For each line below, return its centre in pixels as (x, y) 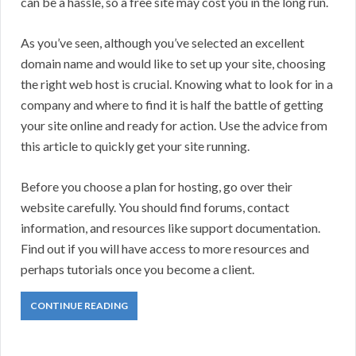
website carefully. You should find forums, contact (155, 207)
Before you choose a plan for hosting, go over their (157, 187)
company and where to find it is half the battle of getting (172, 105)
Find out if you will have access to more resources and (165, 249)
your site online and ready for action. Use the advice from (174, 126)
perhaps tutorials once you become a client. (137, 269)
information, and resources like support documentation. (170, 228)
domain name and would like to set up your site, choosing (173, 64)
